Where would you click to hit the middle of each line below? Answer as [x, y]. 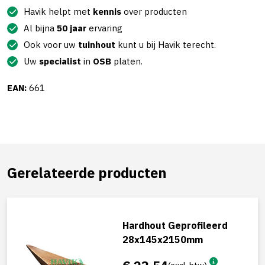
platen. [127, 61]
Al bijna [40, 28]
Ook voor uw [51, 45]
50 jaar [72, 28]
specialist [60, 61]
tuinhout [97, 45]
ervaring [104, 28]
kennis [107, 12]
